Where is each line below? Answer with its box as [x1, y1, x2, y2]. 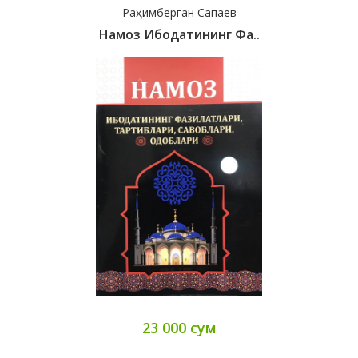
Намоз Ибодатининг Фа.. [98, 26, 260, 44]
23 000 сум [141, 318, 217, 338]
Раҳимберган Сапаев [121, 5, 237, 21]
